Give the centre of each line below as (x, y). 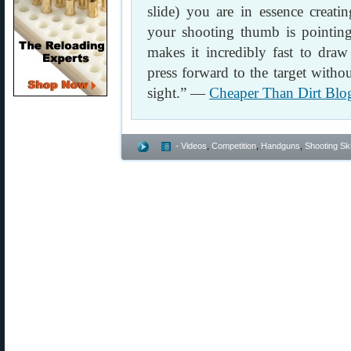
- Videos (191, 146)
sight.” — (178, 93)
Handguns (280, 146)
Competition (234, 146)
